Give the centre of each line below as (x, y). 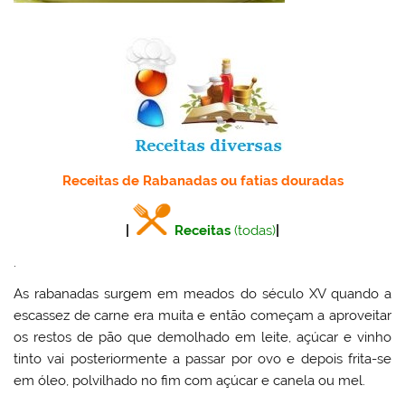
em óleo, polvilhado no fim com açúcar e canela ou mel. (190, 381)
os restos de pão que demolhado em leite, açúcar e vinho (202, 338)
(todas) (255, 230)
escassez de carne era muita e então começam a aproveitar (202, 316)
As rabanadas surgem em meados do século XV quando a (202, 294)
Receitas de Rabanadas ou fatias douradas (202, 181)
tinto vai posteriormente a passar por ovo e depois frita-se (202, 359)
